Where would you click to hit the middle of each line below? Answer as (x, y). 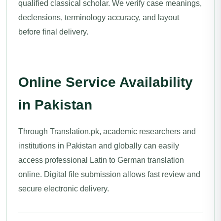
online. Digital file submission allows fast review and (109, 174)
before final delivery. (53, 32)
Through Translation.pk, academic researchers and (107, 131)
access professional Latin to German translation (101, 160)
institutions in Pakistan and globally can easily (99, 146)
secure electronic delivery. (64, 189)
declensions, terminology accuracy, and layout (99, 18)
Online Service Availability (106, 82)
